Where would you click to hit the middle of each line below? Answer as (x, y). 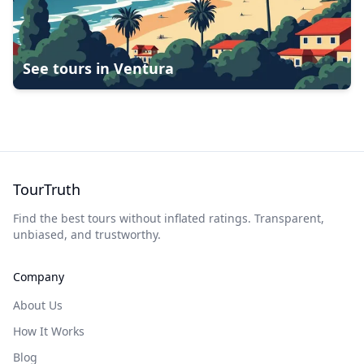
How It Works (49, 331)
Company (39, 277)
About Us (38, 305)
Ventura (144, 68)
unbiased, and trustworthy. (87, 234)
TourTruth (47, 189)
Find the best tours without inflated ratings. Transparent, (169, 218)
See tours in (68, 68)
